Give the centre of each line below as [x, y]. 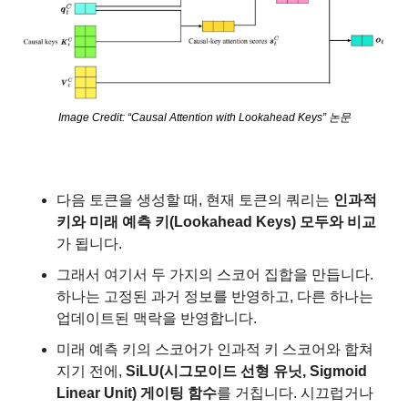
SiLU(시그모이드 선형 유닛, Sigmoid [246, 371]
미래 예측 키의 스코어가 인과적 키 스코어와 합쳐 [215, 349]
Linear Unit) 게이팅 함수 [137, 393]
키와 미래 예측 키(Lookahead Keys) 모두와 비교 [216, 221]
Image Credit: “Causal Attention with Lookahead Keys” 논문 [204, 117]
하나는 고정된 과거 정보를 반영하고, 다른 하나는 [215, 296]
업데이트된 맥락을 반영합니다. [157, 318]
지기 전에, [91, 371]
